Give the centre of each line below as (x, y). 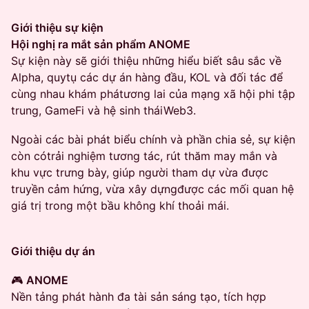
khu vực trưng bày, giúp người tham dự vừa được (140, 172)
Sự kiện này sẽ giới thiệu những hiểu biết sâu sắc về (146, 61)
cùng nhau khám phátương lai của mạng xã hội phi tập (153, 94)
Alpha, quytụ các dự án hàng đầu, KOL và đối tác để (147, 77)
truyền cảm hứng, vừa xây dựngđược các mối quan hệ (152, 189)
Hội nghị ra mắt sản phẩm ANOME (101, 44)
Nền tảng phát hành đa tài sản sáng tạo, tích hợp (139, 297)
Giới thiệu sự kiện (57, 28)
